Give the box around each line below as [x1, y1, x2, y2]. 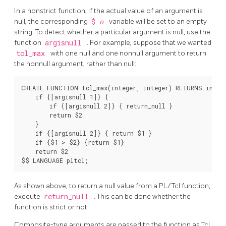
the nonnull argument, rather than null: [14, 60, 136, 69]
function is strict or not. [14, 203, 89, 212]
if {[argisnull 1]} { [21, 93, 108, 101]
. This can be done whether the [94, 192, 191, 201]
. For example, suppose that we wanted [87, 38, 211, 47]
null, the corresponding [14, 17, 89, 26]
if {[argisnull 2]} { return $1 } [21, 129, 152, 138]
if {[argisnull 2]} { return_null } [21, 102, 173, 110]
